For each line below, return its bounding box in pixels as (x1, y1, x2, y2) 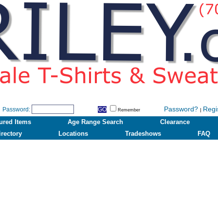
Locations (58, 130, 89, 137)
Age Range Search (68, 118, 124, 126)
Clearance (160, 118, 190, 126)
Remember (118, 108, 140, 112)
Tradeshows (125, 130, 161, 137)
